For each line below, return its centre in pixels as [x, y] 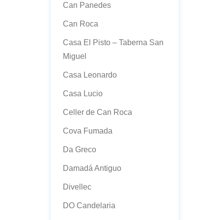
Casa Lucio [83, 94]
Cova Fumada [88, 131]
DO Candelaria [89, 206]
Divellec [77, 187]
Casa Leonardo [90, 75]
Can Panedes [87, 5]
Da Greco [80, 150]
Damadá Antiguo [92, 168]
